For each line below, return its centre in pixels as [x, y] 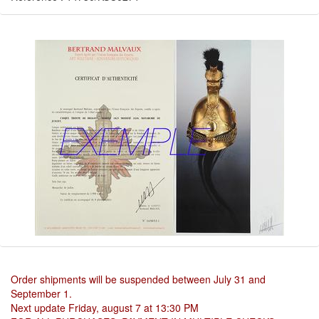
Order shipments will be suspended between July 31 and [138, 279]
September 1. [41, 293]
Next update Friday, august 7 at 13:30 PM [105, 308]
